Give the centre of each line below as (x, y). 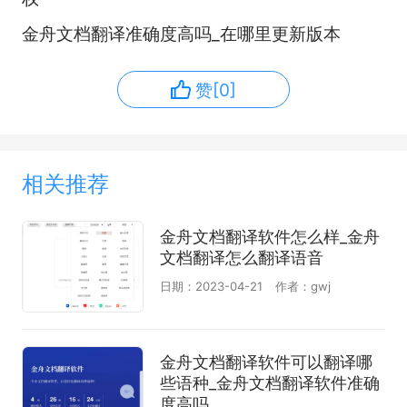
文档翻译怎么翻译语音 (241, 258)
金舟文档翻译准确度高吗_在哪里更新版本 (181, 34)
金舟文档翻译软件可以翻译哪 (266, 362)
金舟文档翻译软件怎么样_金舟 (269, 237)
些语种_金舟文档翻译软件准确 (269, 382)
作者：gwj (303, 286)
